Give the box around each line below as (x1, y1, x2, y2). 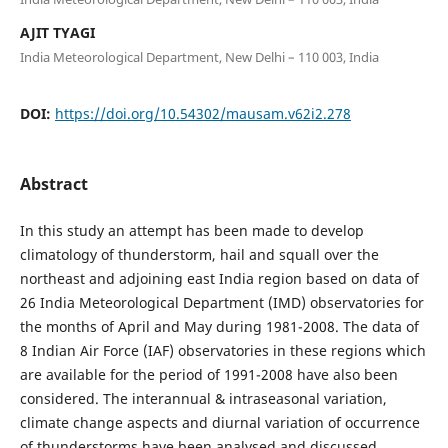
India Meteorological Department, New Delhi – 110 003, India (19, 47, 379, 66)
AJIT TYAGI (19, 22, 95, 42)
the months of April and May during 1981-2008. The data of (19, 316, 419, 336)
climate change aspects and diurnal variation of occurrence (19, 412, 420, 432)
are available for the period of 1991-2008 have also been (19, 364, 398, 384)
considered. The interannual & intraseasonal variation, (19, 388, 387, 408)
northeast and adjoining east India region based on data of (19, 268, 419, 288)
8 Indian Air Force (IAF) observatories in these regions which (19, 340, 426, 360)
